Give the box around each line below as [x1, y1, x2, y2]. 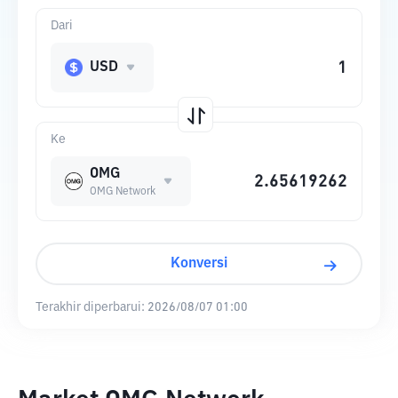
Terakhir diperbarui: [36, 301, 145, 314]
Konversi [171, 257, 227, 271]
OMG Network [90, 187, 155, 197]
